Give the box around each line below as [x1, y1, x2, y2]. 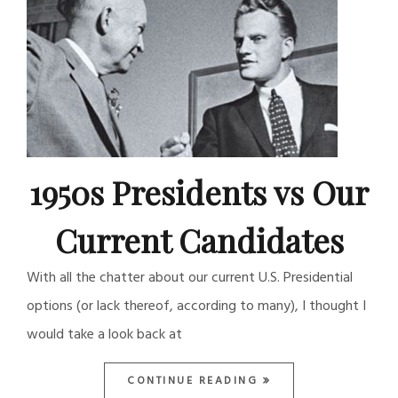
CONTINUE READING [127, 372, 263, 390]
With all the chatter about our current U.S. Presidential [27, 267, 353, 290]
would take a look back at [27, 323, 182, 346]
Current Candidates [54, 219, 344, 261]
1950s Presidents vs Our [29, 171, 369, 213]
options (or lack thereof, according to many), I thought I [27, 295, 366, 318]
